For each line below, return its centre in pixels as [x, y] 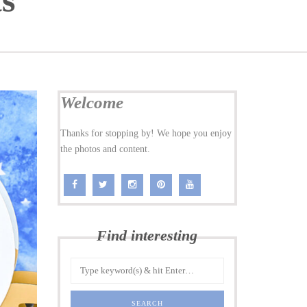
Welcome [91, 102]
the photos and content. [105, 149]
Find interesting [147, 235]
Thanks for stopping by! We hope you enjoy [146, 133]
